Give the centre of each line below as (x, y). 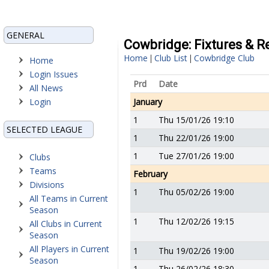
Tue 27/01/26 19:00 (196, 156)
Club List (171, 58)
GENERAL (26, 35)
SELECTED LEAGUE (44, 129)
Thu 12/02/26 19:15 (196, 221)
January (148, 102)
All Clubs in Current (66, 224)
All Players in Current (69, 249)
